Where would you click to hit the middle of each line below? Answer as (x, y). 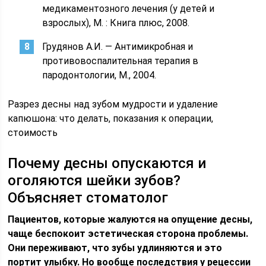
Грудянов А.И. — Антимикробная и (118, 47)
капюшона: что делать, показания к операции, (111, 118)
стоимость (33, 133)
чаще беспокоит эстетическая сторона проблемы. (128, 234)
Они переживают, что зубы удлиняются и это (115, 248)
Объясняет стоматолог (88, 198)
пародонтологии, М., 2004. (99, 75)
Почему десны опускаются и (107, 163)
